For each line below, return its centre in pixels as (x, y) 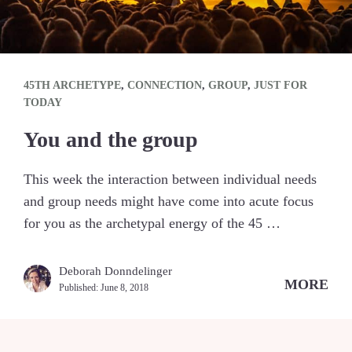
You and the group (111, 139)
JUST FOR (280, 85)
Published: (80, 287)
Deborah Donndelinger (115, 271)
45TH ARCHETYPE (72, 85)
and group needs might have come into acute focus (169, 201)
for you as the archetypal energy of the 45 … (152, 223)
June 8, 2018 (125, 287)
